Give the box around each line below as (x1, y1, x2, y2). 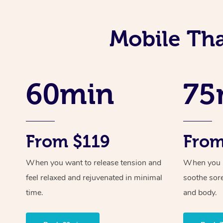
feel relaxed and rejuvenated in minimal (26, 172, 162, 183)
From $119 (26, 131, 110, 151)
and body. (183, 187, 218, 198)
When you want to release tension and (26, 157, 161, 168)
